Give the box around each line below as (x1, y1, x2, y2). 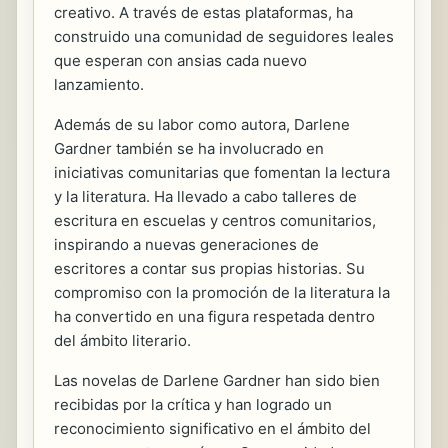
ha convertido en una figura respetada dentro (54, 307, 375, 327)
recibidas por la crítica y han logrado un (54, 395, 332, 415)
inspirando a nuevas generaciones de (54, 235, 319, 255)
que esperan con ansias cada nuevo (54, 51, 307, 71)
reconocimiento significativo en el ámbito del (54, 419, 371, 439)
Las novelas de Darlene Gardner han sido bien (54, 371, 380, 391)
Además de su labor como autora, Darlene (54, 115, 350, 135)
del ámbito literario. (54, 331, 191, 351)
